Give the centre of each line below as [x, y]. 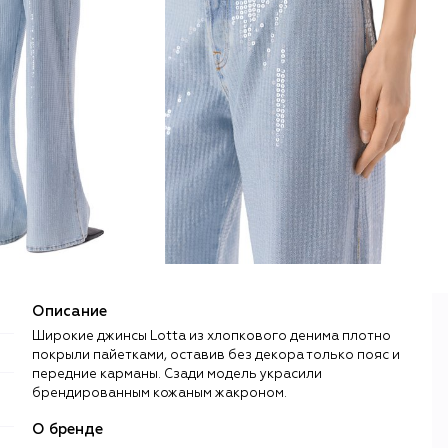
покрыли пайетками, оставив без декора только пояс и [216, 355]
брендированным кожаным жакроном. [159, 393]
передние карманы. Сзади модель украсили [177, 374]
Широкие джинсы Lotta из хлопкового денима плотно [211, 336]
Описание [69, 311]
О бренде [67, 429]
